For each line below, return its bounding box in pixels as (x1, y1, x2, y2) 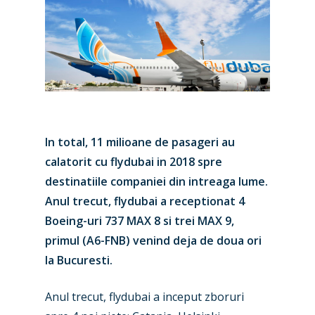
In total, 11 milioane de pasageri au (45, 134, 235, 150)
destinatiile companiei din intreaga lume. (45, 173, 268, 189)
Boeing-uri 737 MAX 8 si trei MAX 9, (45, 212, 234, 229)
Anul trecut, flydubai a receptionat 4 (45, 193, 245, 209)
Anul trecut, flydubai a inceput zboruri (45, 288, 244, 304)
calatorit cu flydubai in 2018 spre (45, 153, 222, 169)
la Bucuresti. (45, 252, 112, 268)
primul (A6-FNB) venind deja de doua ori (45, 232, 262, 248)
